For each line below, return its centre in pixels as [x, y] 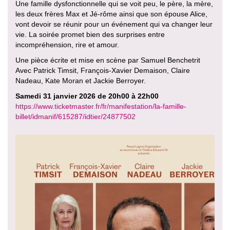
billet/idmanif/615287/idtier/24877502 [75, 117]
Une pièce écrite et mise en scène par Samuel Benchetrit [108, 60]
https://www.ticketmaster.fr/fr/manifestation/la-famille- [101, 106]
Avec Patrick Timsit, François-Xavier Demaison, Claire [103, 70]
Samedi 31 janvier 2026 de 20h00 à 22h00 [87, 96]
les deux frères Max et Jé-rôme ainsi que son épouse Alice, [111, 14]
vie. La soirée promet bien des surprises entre [90, 34]
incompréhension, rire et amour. [67, 45]
